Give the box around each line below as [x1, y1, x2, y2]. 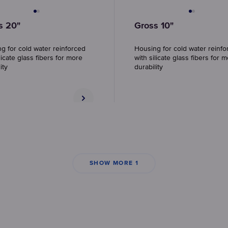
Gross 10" [134, 21, 174, 31]
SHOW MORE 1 [90, 160, 138, 166]
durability [134, 64, 163, 71]
